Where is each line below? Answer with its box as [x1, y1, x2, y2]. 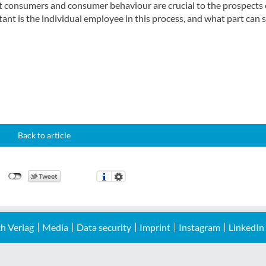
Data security [77, 221, 131, 233]
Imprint [140, 221, 170, 233]
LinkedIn [229, 221, 264, 233]
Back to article [17, 129, 71, 140]
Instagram [179, 221, 220, 233]
